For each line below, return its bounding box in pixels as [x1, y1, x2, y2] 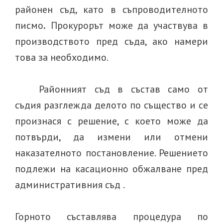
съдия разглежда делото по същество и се [15, 99, 208, 111]
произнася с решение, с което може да [15, 114, 208, 127]
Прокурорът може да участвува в [46, 19, 208, 32]
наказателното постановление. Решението [15, 146, 208, 159]
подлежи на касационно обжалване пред [15, 162, 208, 175]
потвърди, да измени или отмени [15, 130, 208, 143]
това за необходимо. [15, 51, 109, 64]
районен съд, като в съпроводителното [15, 3, 208, 16]
